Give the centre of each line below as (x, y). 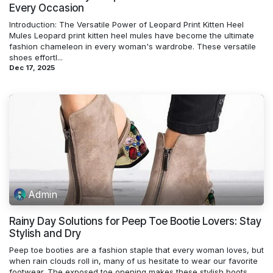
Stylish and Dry (45, 233)
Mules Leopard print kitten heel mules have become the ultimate (132, 36)
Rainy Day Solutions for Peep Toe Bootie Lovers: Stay (135, 221)
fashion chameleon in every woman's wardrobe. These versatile (133, 47)
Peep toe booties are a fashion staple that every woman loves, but (136, 250)
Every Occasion (47, 8)
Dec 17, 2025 (32, 68)
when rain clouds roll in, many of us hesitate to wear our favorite (133, 261)
